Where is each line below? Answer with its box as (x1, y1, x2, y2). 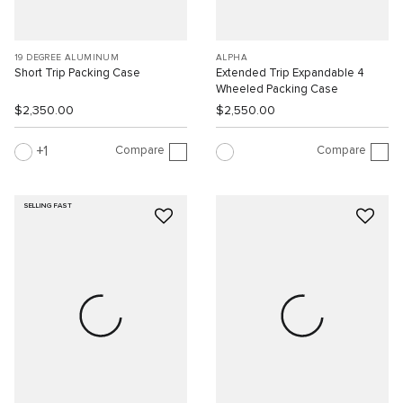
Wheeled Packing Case (216, 84, 338, 96)
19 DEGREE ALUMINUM (14, 53, 120, 63)
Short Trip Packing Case (14, 67, 140, 80)
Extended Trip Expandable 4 (216, 67, 364, 80)
